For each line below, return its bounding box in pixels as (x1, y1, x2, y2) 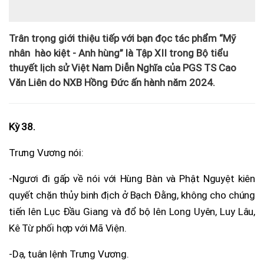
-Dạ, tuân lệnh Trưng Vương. (9, 247, 129, 260)
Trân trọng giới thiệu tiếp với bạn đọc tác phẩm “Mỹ (9, 32, 236, 44)
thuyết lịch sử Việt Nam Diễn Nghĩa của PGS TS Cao (9, 61, 236, 74)
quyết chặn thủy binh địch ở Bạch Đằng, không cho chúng (9, 189, 255, 201)
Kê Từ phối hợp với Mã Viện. (9, 222, 127, 234)
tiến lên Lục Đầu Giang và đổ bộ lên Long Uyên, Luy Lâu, (9, 205, 255, 217)
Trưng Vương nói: (9, 146, 84, 159)
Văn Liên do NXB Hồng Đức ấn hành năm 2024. (9, 76, 222, 88)
